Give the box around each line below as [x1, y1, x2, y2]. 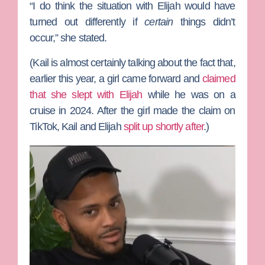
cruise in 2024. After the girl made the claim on [30, 104, 235, 117]
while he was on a [142, 88, 235, 101]
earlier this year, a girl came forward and [30, 72, 202, 85]
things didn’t [173, 16, 235, 28]
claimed [202, 72, 235, 85]
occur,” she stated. [30, 32, 107, 44]
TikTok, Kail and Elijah [30, 120, 124, 132]
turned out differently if [30, 16, 145, 28]
